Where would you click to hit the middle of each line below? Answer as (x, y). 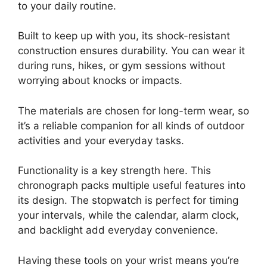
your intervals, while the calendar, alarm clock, (128, 215)
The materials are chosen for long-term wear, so (133, 111)
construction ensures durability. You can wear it (131, 51)
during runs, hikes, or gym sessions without (122, 66)
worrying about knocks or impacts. (100, 80)
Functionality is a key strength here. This (114, 170)
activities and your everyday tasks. (101, 140)
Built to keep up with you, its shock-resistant (124, 36)
